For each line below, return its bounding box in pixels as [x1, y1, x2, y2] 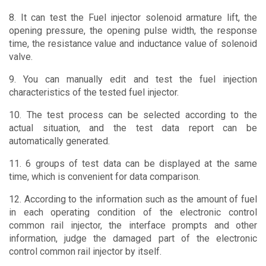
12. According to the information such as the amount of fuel [9, 193, 257, 205]
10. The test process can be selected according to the [9, 109, 257, 121]
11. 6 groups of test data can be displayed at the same [9, 157, 257, 169]
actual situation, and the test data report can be [9, 122, 257, 134]
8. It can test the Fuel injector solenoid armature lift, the [9, 11, 257, 23]
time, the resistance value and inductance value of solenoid [9, 37, 257, 49]
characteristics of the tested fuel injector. [9, 86, 179, 98]
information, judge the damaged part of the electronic [9, 232, 257, 244]
